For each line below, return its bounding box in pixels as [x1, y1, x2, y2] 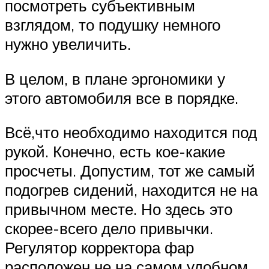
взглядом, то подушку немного [5, 14, 220, 34]
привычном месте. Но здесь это [5, 199, 232, 219]
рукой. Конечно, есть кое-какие [5, 142, 225, 162]
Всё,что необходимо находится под [5, 122, 257, 142]
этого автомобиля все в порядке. [5, 88, 238, 107]
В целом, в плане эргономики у [5, 68, 225, 88]
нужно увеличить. [5, 34, 131, 53]
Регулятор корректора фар [5, 238, 194, 258]
